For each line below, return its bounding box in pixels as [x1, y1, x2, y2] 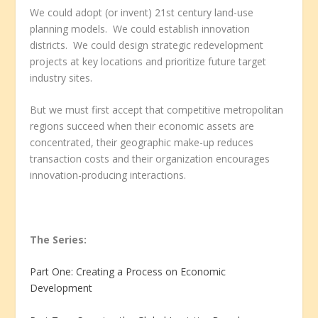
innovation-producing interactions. [30, 168, 187, 182]
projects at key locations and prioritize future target [30, 54, 267, 68]
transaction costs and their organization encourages [30, 152, 270, 166]
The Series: [30, 232, 87, 246]
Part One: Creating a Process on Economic [30, 265, 226, 279]
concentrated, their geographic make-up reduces [30, 136, 254, 150]
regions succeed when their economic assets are [30, 119, 255, 133]
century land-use [175, 5, 254, 19]
